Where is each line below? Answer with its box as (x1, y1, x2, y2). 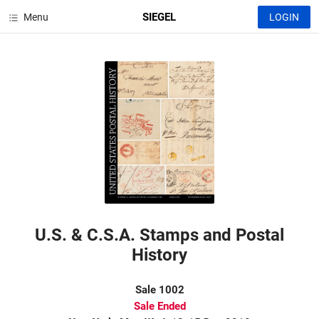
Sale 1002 (135, 283, 184, 296)
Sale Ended (133, 300, 186, 313)
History (132, 245, 187, 265)
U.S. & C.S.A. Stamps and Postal (35, 225, 284, 245)
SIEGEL (142, 11, 177, 23)
